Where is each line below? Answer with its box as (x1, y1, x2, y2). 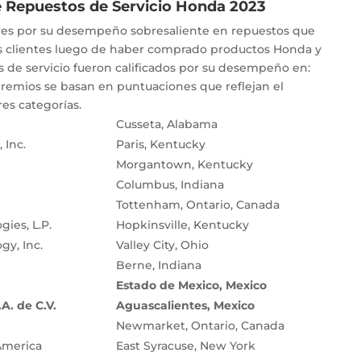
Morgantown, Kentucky (115, 157, 253, 172)
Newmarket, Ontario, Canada (115, 318, 284, 334)
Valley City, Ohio (115, 238, 209, 253)
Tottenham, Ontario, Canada (115, 197, 280, 213)
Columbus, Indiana (115, 177, 224, 193)
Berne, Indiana (115, 258, 201, 273)
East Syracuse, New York (115, 338, 255, 354)
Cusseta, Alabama (115, 117, 218, 132)
